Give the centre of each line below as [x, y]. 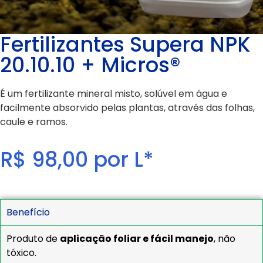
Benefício [28, 213]
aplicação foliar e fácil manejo [137, 239]
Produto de [33, 239]
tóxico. [21, 253]
